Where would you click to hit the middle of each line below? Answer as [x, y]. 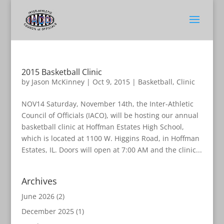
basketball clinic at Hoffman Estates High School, [102, 127]
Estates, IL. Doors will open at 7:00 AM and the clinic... [111, 150]
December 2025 [47, 211]
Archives [39, 181]
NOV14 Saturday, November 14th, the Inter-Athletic [107, 104]
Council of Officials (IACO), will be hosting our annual [110, 115]
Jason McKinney [58, 82]
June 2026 [38, 196]
